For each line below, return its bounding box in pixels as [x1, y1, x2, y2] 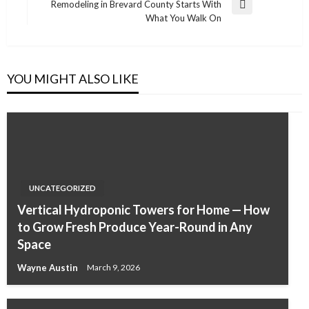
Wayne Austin [17, 261, 80, 273]
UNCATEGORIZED [29, 183, 96, 192]
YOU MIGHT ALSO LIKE [7, 70, 139, 86]
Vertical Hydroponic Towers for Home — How [17, 202, 270, 217]
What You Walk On [146, 12, 221, 23]
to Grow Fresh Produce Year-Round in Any [17, 219, 252, 235]
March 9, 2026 [87, 262, 140, 273]
